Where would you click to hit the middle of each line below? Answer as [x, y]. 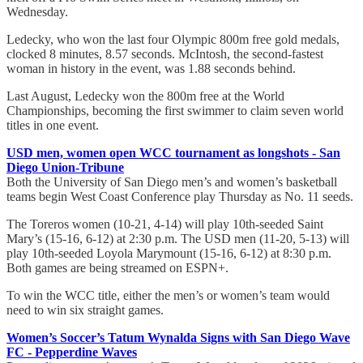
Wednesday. [37, 11]
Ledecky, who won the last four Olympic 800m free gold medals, [173, 39]
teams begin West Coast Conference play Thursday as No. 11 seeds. [180, 196]
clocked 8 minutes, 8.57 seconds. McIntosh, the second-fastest [165, 53]
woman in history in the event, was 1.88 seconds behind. [151, 68]
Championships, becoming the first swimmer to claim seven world [175, 110]
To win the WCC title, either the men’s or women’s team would [168, 295]
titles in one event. [53, 125]
